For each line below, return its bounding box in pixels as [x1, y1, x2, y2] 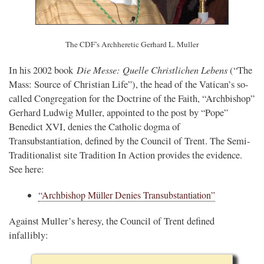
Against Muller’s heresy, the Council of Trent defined [9, 214, 214, 227]
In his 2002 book [9, 63, 77, 77]
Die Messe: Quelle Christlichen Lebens [77, 62, 227, 76]
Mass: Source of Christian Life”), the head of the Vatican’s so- [9, 77, 249, 91]
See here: [9, 162, 44, 176]
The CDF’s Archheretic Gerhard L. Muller [65, 38, 199, 49]
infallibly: [9, 228, 48, 242]
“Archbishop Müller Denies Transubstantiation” [38, 188, 215, 201]
